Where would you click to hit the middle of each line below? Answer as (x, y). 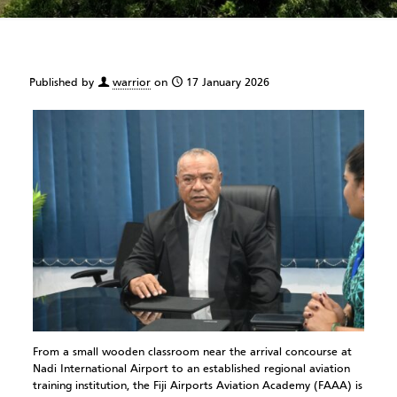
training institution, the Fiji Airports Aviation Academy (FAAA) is (197, 386)
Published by (62, 83)
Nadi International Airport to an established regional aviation (191, 369)
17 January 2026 (228, 83)
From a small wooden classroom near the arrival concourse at (192, 352)
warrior (132, 83)
